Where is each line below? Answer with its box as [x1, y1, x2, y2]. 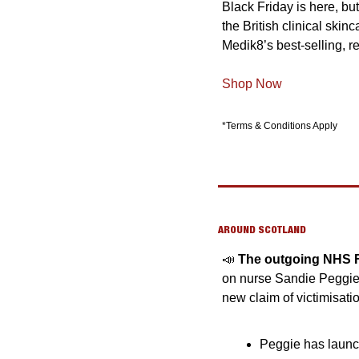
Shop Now [222, 77, 282, 91]
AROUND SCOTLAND [218, 224, 306, 236]
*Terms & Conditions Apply [222, 120, 337, 132]
